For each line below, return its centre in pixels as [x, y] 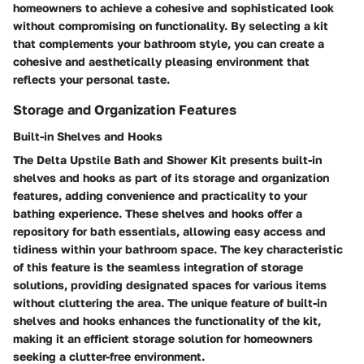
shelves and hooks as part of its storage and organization [171, 177]
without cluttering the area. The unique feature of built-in [170, 302]
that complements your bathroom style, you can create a [169, 44]
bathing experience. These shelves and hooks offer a [158, 213]
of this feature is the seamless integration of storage [158, 266]
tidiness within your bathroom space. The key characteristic [178, 249]
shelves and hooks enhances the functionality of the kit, [167, 320]
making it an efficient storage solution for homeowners [163, 338]
